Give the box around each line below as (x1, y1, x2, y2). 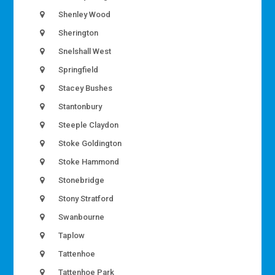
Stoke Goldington (56, 139, 122, 149)
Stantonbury (56, 102, 103, 112)
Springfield (56, 65, 99, 75)
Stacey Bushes (56, 83, 113, 93)
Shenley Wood (56, 10, 111, 20)
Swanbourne (56, 212, 105, 222)
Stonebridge (56, 176, 105, 185)
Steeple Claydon (56, 120, 119, 130)
